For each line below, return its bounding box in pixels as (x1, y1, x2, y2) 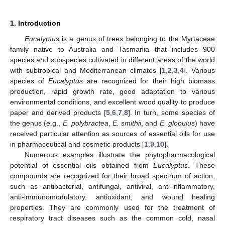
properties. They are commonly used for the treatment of (10, 203, 215, 211)
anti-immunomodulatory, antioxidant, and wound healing (10, 192, 215, 201)
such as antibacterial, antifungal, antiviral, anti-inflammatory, (10, 182, 215, 190)
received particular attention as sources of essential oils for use (10, 129, 215, 138)
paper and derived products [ (10, 108, 106, 117)
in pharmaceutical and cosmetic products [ (10, 140, 144, 148)
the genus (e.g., (10, 119, 63, 127)
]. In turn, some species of (128, 108, 215, 117)
